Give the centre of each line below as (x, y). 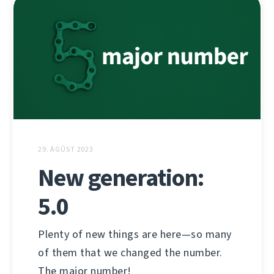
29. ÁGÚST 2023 (66, 149)
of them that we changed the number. (130, 252)
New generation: (121, 177)
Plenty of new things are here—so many (135, 234)
